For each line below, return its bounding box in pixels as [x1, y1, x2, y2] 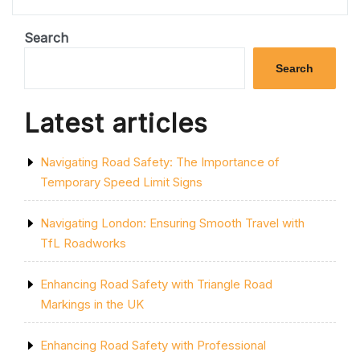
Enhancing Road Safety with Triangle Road [40, 276, 272, 292]
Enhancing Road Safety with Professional [40, 337, 266, 353]
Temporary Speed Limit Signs [40, 174, 202, 190]
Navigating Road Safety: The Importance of [40, 154, 280, 170]
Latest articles [24, 108, 208, 139]
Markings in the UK [40, 297, 144, 312]
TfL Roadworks [40, 235, 126, 251]
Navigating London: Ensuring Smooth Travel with [40, 215, 305, 231]
